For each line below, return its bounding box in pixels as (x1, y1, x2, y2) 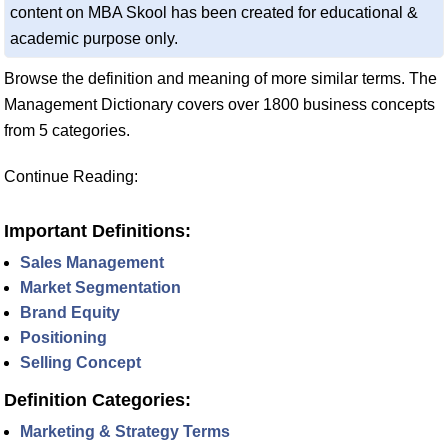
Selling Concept (20, 354, 141, 371)
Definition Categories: (4, 390, 191, 410)
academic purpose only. (10, 30, 178, 47)
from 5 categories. (4, 122, 130, 139)
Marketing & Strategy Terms (20, 423, 230, 440)
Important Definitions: (4, 221, 191, 241)
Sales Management (20, 254, 164, 271)
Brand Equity (20, 304, 120, 321)
